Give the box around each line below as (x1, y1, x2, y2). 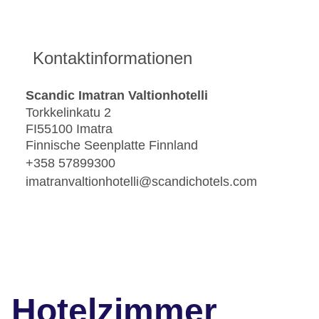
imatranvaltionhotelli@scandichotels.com (26, 174, 257, 189)
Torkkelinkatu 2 (26, 105, 111, 120)
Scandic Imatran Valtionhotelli (26, 88, 208, 103)
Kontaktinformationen (33, 48, 192, 68)
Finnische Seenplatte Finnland (26, 138, 198, 153)
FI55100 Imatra (26, 122, 113, 137)
